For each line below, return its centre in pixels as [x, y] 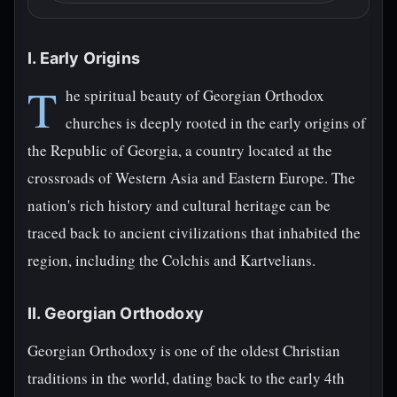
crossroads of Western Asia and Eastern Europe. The [191, 178]
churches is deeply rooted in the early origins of [216, 123]
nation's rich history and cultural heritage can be [179, 205]
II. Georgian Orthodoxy [116, 313]
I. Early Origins [84, 58]
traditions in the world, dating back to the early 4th [186, 378]
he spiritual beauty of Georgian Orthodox [195, 95]
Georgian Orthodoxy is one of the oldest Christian [184, 350]
